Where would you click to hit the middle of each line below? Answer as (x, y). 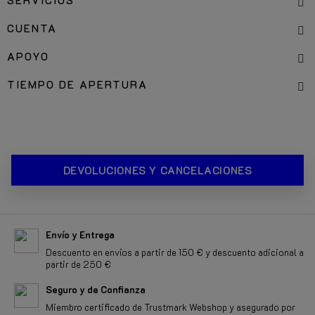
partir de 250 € (78, 264)
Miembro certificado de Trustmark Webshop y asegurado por (171, 307)
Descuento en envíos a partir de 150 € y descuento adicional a (175, 252)
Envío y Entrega (80, 234)
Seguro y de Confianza (96, 289)
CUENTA (32, 28)
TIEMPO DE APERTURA (77, 84)
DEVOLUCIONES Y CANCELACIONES (157, 170)
